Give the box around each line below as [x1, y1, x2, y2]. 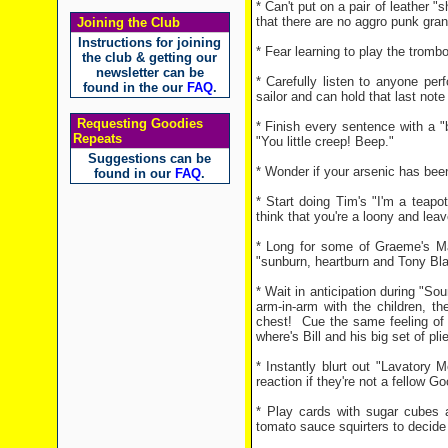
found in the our [82, 80, 187, 95]
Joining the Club [72, 15, 180, 30]
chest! [255, 314, 292, 329]
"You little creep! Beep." [255, 134, 394, 149]
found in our [94, 166, 175, 181]
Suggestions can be [88, 151, 211, 166]
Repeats [72, 131, 122, 146]
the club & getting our [82, 50, 217, 65]
